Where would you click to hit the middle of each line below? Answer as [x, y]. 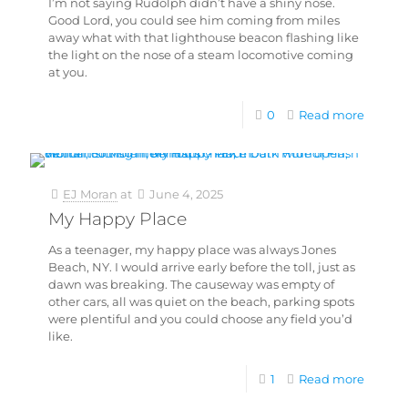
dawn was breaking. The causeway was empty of [191, 284]
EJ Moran [90, 194]
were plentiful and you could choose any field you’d [200, 319]
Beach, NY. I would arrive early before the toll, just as [202, 267]
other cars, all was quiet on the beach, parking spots [201, 301]
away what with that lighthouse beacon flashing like [204, 37]
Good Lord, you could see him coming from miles [194, 20]
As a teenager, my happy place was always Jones [192, 250]
